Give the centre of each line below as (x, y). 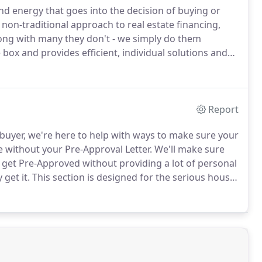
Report (224, 109)
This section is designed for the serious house (132, 177)
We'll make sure (188, 149)
